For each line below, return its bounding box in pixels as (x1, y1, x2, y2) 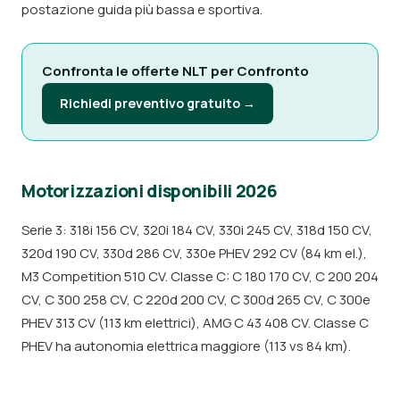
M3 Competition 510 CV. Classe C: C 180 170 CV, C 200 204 (21, 267, 379, 286)
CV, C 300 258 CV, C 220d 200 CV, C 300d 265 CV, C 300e (21, 290, 371, 309)
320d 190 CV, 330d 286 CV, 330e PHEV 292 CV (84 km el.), (21, 244, 367, 262)
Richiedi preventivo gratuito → (60, 95, 255, 112)
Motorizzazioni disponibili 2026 (21, 179, 278, 203)
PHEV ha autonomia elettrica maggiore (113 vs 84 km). (21, 337, 351, 355)
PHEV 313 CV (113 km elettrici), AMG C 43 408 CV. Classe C (21, 313, 369, 332)
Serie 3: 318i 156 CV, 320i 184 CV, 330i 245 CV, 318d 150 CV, (21, 221, 372, 239)
